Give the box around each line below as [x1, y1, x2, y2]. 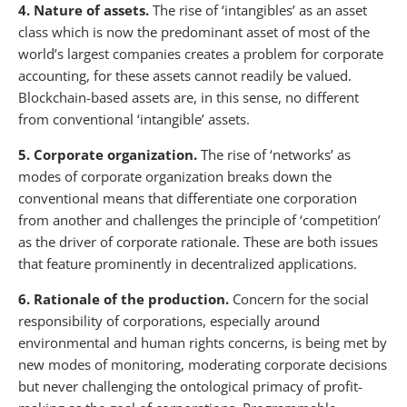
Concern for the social [229, 289, 369, 308]
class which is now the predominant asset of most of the [18, 22, 370, 41]
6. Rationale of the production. [18, 289, 229, 308]
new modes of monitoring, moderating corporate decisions [18, 354, 387, 373]
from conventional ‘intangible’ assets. [18, 109, 250, 128]
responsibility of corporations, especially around [18, 311, 320, 330]
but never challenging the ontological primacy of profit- [18, 376, 362, 395]
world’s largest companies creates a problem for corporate [18, 44, 383, 63]
